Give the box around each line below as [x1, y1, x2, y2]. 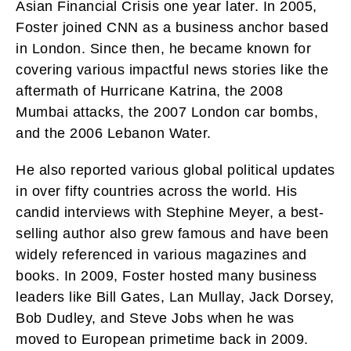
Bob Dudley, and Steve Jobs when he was [16, 310, 294, 327]
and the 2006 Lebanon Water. [16, 125, 212, 142]
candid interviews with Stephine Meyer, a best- [16, 204, 324, 221]
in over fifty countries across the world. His [16, 183, 298, 200]
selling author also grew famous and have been [16, 226, 329, 242]
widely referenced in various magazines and [16, 247, 306, 263]
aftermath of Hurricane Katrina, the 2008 [16, 83, 283, 100]
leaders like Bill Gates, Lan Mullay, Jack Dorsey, [16, 289, 335, 306]
